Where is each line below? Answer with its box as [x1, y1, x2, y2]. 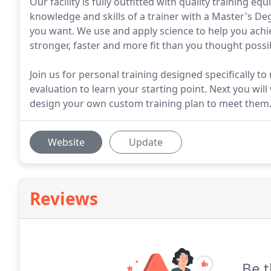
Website [47, 135, 85, 149]
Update [129, 135, 163, 149]
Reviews [30, 187, 98, 210]
